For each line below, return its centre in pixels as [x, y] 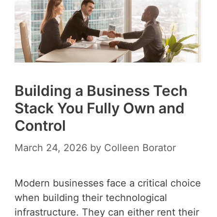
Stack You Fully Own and [100, 108]
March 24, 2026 [51, 147]
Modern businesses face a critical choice [108, 183]
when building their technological [91, 197]
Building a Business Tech [101, 90]
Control [40, 125]
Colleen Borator [140, 147]
